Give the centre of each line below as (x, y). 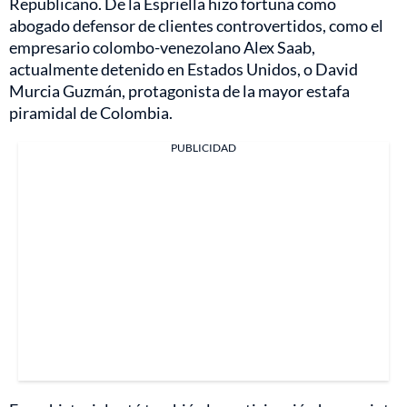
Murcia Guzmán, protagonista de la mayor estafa (179, 90)
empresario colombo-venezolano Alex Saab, (162, 47)
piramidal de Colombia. (91, 112)
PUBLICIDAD (203, 147)
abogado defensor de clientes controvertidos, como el (196, 25)
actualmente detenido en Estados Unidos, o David (184, 69)
